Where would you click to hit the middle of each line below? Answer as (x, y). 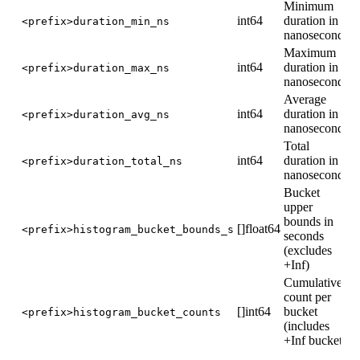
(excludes (308, 250)
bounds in (309, 221)
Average (305, 99)
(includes (307, 325)
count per (307, 297)
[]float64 (259, 228)
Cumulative (313, 282)
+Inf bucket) (315, 340)
